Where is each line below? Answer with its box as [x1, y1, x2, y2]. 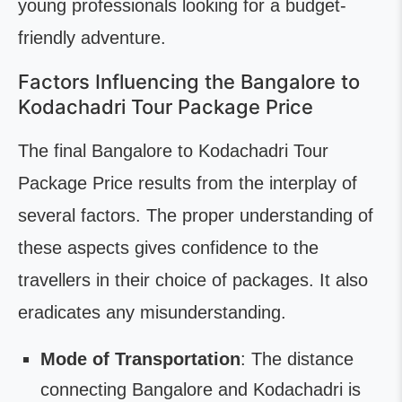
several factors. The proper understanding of [18, 205, 373, 225]
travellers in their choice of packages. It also [18, 270, 368, 290]
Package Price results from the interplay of [18, 173, 357, 193]
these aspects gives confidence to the [18, 238, 319, 258]
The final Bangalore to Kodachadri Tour [18, 141, 328, 161]
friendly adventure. [18, 28, 166, 48]
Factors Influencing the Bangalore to [18, 70, 360, 93]
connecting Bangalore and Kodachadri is [40, 380, 361, 399]
